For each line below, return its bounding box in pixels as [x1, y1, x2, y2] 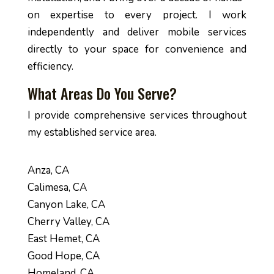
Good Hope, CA [27, 249, 100, 263]
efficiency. [27, 59, 73, 73]
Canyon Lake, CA [27, 198, 105, 212]
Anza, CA [27, 163, 69, 177]
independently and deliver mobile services [27, 25, 247, 39]
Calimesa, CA [27, 180, 87, 194]
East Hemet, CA [27, 232, 100, 246]
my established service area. [27, 125, 157, 139]
